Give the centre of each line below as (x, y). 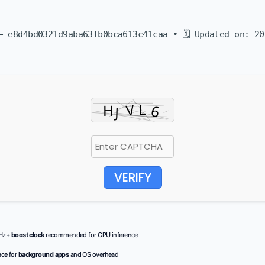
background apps (43, 255)
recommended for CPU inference (91, 235)
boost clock (28, 235)
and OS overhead (94, 255)
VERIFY (132, 177)
